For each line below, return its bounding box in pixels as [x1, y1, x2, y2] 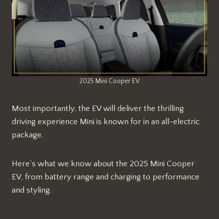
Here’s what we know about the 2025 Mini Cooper [12, 159, 195, 169]
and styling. [12, 186, 51, 195]
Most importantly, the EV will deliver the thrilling [12, 104, 184, 113]
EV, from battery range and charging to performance [12, 173, 199, 182]
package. [12, 131, 43, 140]
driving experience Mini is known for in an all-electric [12, 117, 199, 127]
